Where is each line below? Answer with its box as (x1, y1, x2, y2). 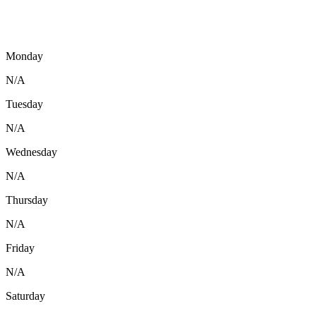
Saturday (6, 290, 45, 303)
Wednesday (6, 146, 57, 159)
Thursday (6, 194, 48, 207)
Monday (6, 50, 43, 63)
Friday (6, 242, 35, 255)
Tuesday (6, 98, 43, 111)
